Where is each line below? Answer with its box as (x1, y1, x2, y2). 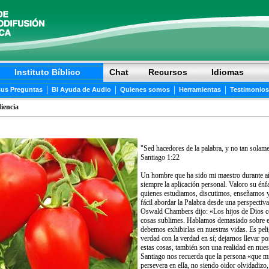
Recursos (148, 67, 187, 77)
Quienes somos (119, 86, 170, 93)
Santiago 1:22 (140, 153, 180, 162)
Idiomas (211, 67, 244, 77)
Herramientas (178, 86, 221, 93)
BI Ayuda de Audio (51, 86, 111, 93)
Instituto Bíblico (14, 67, 80, 77)
